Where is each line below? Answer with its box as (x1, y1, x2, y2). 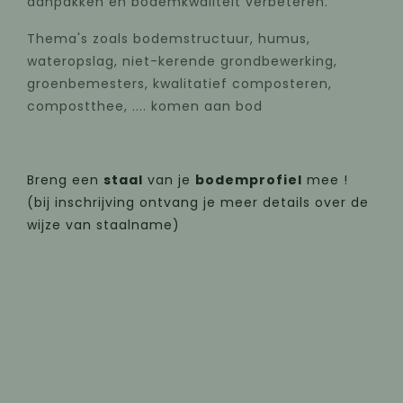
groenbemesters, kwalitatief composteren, (27, 74, 332, 93)
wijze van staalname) (27, 215, 180, 234)
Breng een (27, 170, 103, 189)
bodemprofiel (195, 170, 302, 189)
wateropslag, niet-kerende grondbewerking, (27, 51, 337, 70)
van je (143, 170, 195, 189)
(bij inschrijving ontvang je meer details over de (27, 193, 369, 211)
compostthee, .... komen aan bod (27, 96, 263, 115)
